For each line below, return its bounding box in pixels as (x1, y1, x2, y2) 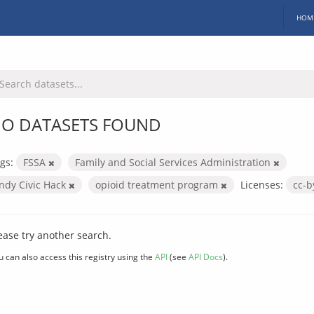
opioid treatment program (95, 177, 221, 191)
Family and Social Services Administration (75, 155, 273, 169)
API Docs (189, 250, 223, 262)
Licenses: (240, 177, 283, 191)
